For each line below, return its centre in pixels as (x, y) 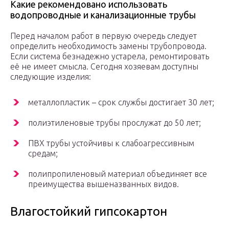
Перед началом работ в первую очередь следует (104, 36)
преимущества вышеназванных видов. (104, 184)
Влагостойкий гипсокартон (89, 212)
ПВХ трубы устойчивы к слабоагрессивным (111, 143)
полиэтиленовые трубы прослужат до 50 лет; (114, 123)
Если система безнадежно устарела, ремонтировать (110, 56)
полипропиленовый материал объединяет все (118, 174)
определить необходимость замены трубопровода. (108, 46)
